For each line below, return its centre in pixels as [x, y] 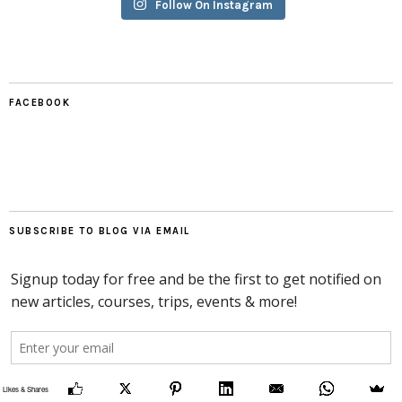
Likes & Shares [25, 389]
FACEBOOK [39, 102]
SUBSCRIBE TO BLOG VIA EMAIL [100, 231]
